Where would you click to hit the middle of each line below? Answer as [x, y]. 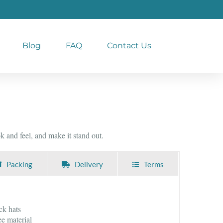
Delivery [89, 165]
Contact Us [129, 46]
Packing [20, 165]
